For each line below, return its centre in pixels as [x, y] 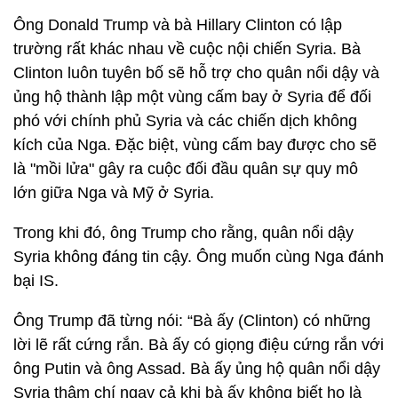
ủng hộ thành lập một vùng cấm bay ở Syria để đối [192, 97]
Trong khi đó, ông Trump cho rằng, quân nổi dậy [183, 233]
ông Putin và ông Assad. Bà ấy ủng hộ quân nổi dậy [197, 369]
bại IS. [36, 281]
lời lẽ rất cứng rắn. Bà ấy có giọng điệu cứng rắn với [199, 345]
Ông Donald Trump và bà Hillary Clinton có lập [178, 25]
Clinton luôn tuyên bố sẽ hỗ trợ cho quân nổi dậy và [196, 73]
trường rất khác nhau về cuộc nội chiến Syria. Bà [187, 49]
